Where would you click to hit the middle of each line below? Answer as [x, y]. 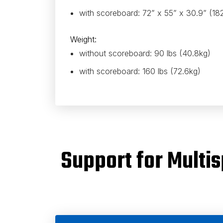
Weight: [84, 39]
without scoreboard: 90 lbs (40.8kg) [145, 53]
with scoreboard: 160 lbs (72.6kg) [140, 71]
